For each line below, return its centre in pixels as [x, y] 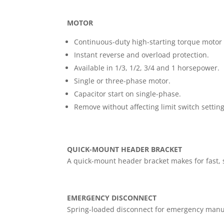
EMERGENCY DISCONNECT [112, 197]
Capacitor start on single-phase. [128, 93]
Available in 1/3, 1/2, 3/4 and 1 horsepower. [147, 67]
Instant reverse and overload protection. [142, 54]
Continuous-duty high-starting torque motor [148, 41]
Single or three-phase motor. [122, 80]
